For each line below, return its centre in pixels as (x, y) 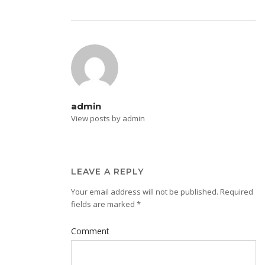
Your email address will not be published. (144, 192)
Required (235, 192)
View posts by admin (108, 118)
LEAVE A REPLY (107, 172)
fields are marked (104, 204)
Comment (90, 231)
